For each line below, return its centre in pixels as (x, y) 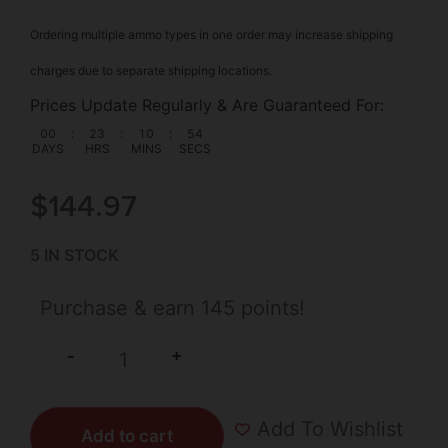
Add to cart (127, 435)
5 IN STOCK (74, 255)
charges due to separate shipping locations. (151, 71)
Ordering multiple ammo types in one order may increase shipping (211, 35)
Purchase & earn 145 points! (172, 307)
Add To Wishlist (330, 429)
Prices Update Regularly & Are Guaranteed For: (207, 105)
